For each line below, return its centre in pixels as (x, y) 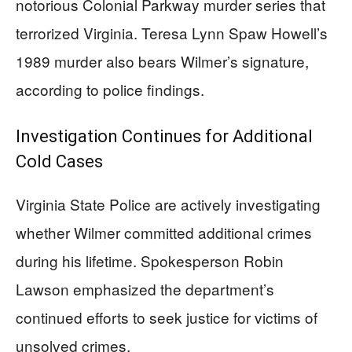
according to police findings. (110, 89)
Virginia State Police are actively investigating (168, 204)
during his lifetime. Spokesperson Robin (150, 260)
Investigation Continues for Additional (164, 136)
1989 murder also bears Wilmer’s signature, (162, 61)
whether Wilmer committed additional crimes (164, 232)
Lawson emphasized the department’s (145, 289)
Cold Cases (59, 161)
